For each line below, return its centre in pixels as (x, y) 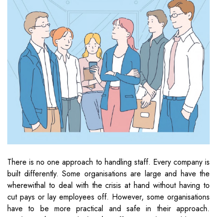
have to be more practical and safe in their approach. (108, 209)
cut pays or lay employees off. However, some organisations (108, 197)
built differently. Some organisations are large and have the (108, 174)
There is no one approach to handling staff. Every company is (108, 162)
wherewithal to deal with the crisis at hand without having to (108, 186)
